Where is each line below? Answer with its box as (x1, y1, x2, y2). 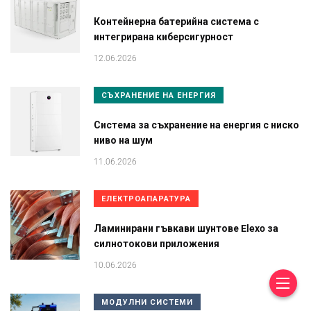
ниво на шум (94, 135, 153, 146)
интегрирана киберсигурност (94, 31, 233, 43)
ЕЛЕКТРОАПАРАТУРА (101, 194, 191, 204)
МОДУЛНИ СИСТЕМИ (101, 298, 193, 308)
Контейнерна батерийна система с (94, 16, 259, 28)
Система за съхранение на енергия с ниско (94, 119, 299, 131)
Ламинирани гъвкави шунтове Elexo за (94, 223, 278, 235)
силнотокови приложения (94, 238, 219, 250)
